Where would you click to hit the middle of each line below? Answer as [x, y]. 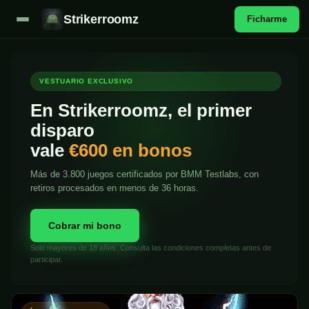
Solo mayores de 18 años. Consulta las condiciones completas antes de [151, 248]
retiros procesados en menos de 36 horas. [114, 188]
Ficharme [267, 19]
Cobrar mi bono [85, 226]
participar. [47, 259]
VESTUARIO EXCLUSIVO [87, 81]
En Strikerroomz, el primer [141, 110]
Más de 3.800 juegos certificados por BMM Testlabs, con [144, 174]
